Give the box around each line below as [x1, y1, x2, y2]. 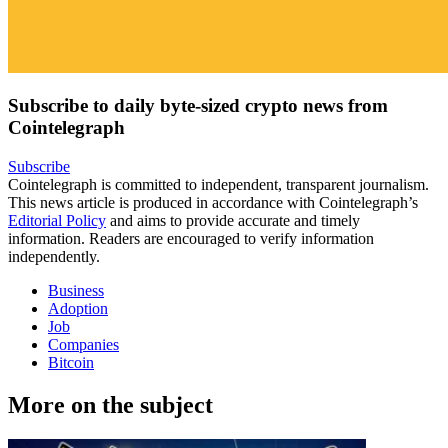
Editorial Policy [8, 212, 106, 230]
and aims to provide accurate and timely [106, 212, 360, 230]
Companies [48, 336, 119, 354]
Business [48, 282, 104, 300]
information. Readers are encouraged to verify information [8, 230, 374, 248]
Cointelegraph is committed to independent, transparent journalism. [8, 176, 429, 194]
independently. [8, 248, 100, 266]
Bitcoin [48, 354, 94, 372]
